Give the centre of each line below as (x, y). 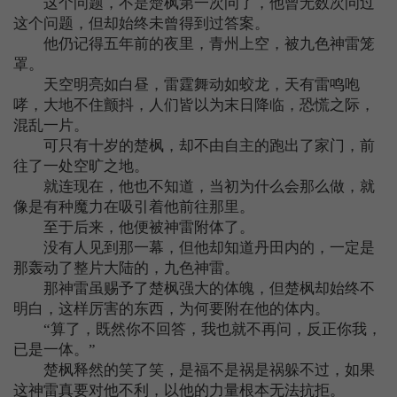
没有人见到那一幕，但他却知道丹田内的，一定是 (194, 248)
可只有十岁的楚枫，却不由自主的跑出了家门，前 (194, 146)
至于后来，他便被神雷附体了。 (134, 227)
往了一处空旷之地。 (81, 166)
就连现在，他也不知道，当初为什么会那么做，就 (194, 187)
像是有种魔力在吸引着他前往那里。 (134, 207)
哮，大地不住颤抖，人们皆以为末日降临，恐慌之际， (194, 105)
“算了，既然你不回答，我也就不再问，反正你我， (198, 329)
